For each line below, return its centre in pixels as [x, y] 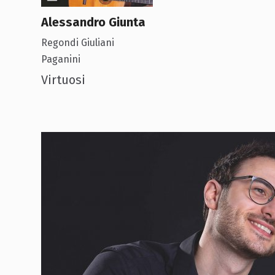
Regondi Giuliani [78, 42]
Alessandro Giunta [94, 22]
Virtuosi [64, 79]
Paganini [61, 59]
